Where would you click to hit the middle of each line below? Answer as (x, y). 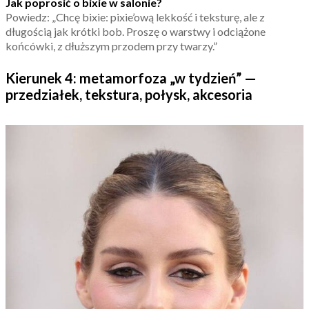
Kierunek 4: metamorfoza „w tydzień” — (131, 78)
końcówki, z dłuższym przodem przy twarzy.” (111, 46)
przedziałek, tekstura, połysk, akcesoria (129, 95)
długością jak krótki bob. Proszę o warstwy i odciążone (136, 32)
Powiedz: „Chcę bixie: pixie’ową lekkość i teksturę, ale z (135, 17)
